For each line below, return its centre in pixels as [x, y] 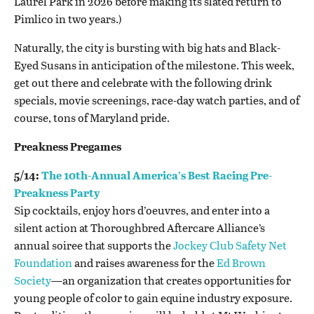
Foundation [43, 262]
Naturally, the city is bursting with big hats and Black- [147, 47]
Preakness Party [57, 192]
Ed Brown [241, 262]
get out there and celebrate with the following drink [143, 82]
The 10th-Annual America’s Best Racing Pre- [157, 175]
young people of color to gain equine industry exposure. [153, 298]
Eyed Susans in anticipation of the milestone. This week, [154, 65]
